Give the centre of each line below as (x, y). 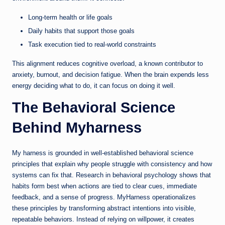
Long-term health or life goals (70, 17)
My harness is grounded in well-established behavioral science (103, 153)
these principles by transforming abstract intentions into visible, (104, 208)
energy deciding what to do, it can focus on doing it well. (94, 86)
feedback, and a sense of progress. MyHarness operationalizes (104, 197)
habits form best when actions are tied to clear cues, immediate (104, 186)
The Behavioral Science (94, 108)
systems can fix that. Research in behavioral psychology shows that (111, 175)
